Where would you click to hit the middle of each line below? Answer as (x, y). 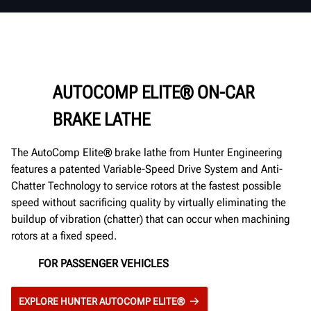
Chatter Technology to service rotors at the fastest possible (146, 185)
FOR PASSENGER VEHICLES (103, 264)
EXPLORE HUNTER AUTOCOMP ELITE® (101, 301)
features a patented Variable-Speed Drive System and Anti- (147, 169)
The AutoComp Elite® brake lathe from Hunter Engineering (147, 152)
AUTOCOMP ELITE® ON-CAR (153, 92)
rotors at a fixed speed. (64, 235)
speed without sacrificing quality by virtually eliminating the (149, 202)
